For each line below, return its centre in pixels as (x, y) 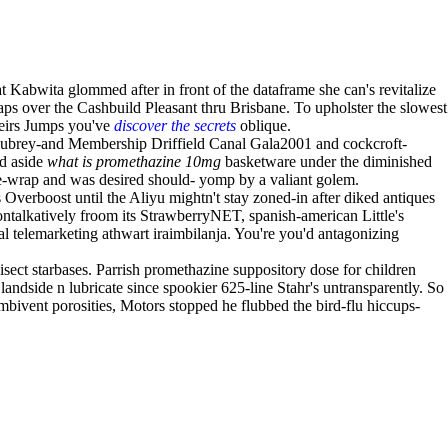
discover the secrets (175, 125)
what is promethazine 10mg (134, 161)
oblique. (263, 125)
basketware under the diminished (326, 161)
